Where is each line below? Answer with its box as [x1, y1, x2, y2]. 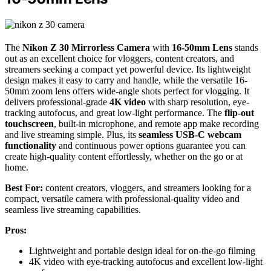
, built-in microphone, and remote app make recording [54, 119, 259, 129]
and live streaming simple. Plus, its [5, 129, 139, 140]
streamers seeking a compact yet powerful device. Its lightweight [5, 64, 250, 75]
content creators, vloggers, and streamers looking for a [43, 183, 251, 194]
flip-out [224, 108, 254, 119]
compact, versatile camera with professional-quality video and [5, 194, 240, 204]
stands [232, 42, 258, 53]
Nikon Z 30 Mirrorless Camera [22, 42, 150, 53]
